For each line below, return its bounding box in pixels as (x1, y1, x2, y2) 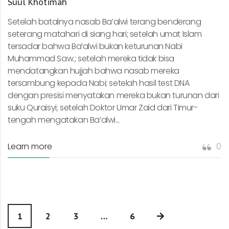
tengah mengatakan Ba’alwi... (8, 113, 120, 126)
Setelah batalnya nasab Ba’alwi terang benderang (8, 15, 201, 28)
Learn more (8, 140, 52, 152)
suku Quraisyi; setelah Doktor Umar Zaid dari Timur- (8, 101, 198, 113)
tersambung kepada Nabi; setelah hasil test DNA (8, 77, 190, 89)
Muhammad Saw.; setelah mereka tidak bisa (8, 52, 175, 64)
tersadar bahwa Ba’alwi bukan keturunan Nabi (8, 40, 182, 52)
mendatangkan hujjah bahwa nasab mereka (8, 64, 179, 77)
